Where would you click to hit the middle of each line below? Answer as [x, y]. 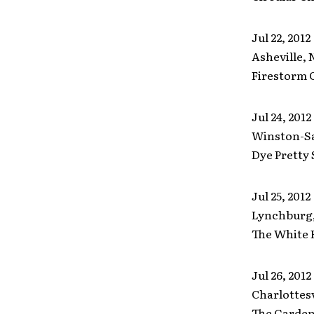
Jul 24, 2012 [281, 116]
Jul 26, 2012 [281, 275]
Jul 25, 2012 [281, 196]
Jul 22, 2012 [281, 37]
